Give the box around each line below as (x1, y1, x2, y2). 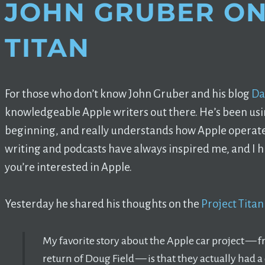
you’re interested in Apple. (5, 161, 132, 174)
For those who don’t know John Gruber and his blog (5, 88, 251, 101)
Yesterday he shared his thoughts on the (5, 198, 199, 211)
